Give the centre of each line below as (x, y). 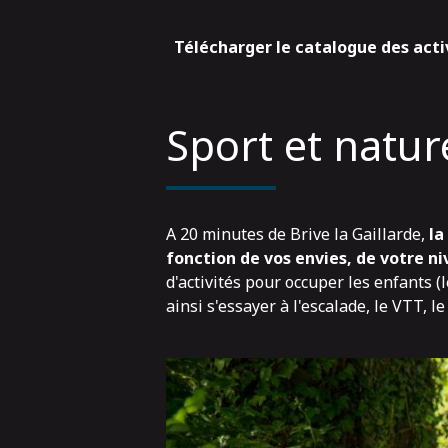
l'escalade (329, 305)
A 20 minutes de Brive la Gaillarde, (295, 233)
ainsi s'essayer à (229, 305)
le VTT (398, 305)
